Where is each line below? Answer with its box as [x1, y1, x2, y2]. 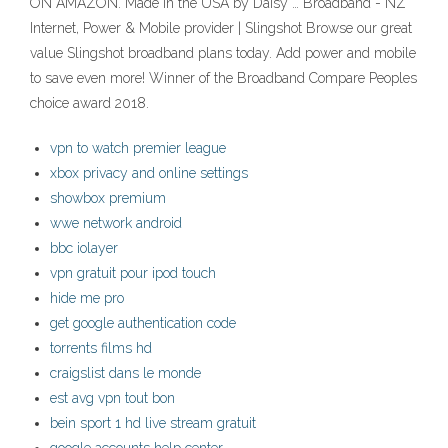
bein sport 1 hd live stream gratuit [50, 415, 256, 432]
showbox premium [50, 190, 166, 207]
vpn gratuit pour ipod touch [50, 265, 216, 282]
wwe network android [50, 215, 182, 232]
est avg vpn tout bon [50, 390, 175, 407]
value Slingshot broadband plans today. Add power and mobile [30, 45, 416, 62]
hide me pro [50, 290, 124, 307]
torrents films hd [50, 340, 152, 357]
